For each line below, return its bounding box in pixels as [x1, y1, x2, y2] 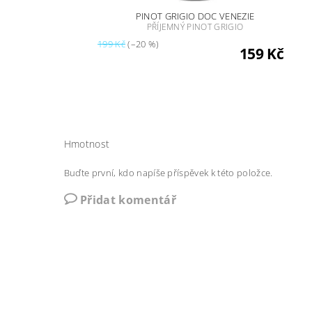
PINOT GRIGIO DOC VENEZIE [135, 9, 255, 22]
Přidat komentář [80, 192, 176, 208]
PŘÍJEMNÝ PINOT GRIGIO [146, 20, 244, 33]
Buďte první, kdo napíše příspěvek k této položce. [63, 166, 273, 179]
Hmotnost [63, 136, 110, 150]
